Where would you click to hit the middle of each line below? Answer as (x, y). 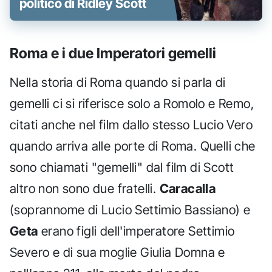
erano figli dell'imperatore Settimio (136, 231)
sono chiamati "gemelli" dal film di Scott (122, 167)
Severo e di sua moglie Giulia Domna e (117, 252)
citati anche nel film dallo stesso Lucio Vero (131, 124)
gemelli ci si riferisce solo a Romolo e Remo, (132, 103)
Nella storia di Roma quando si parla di (118, 82)
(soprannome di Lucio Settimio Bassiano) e (130, 209)
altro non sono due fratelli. (85, 188)
